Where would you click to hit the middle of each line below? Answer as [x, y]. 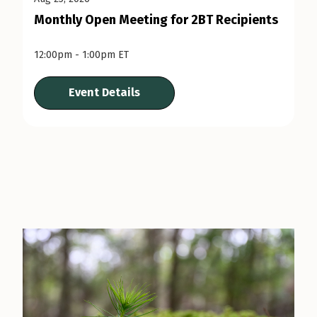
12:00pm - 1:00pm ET [81, 55]
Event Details [104, 93]
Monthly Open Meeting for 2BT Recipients [156, 20]
